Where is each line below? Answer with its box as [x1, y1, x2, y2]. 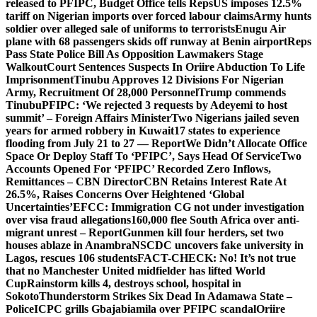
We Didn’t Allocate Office [185, 137, 307, 149]
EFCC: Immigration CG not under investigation [73, 201, 304, 213]
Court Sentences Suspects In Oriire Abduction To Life [47, 61, 305, 73]
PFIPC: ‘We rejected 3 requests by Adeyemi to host [42, 99, 287, 111]
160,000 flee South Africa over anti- [131, 214, 299, 226]
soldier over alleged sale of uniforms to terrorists [6, 23, 235, 35]
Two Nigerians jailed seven [171, 112, 299, 124]
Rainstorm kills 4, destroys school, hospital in [27, 277, 241, 289]
